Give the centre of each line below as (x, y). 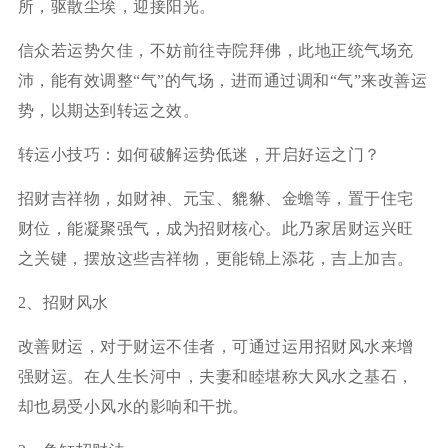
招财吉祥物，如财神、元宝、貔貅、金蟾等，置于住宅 (215, 198)
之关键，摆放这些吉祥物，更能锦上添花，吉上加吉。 (215, 258)
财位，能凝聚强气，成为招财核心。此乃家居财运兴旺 (215, 228)
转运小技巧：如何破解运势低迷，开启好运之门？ (199, 154)
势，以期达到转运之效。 (108, 110)
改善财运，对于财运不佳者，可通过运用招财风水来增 (215, 346)
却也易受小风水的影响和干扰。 (133, 406)
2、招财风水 (63, 302)
